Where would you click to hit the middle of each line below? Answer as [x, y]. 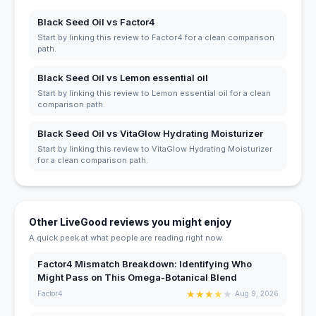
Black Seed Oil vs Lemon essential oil [123, 77]
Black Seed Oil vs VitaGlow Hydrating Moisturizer [150, 133]
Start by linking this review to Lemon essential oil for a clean [154, 93]
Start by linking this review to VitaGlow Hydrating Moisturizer [155, 148]
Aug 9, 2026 [257, 294]
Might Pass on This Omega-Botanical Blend [137, 277]
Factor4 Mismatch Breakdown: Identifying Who [145, 263]
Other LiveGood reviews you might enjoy [130, 221]
